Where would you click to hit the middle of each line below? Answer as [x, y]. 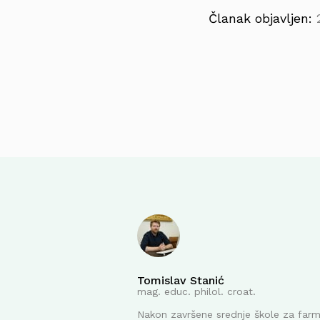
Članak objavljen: [262, 18]
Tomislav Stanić [181, 280]
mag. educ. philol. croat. [196, 291]
